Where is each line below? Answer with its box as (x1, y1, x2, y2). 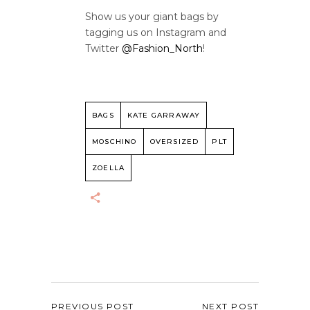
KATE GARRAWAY (127, 111, 201, 120)
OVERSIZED (149, 137, 199, 147)
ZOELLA (92, 163, 125, 173)
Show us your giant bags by (85, 10, 219, 24)
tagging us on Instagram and (85, 26, 226, 39)
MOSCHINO (92, 137, 137, 147)
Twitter (85, 42, 122, 55)
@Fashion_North (122, 42, 203, 55)
